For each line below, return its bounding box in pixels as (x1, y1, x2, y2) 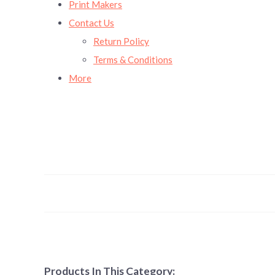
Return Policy (93, 36, 149, 47)
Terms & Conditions (93, 54, 172, 65)
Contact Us (69, 17, 114, 28)
